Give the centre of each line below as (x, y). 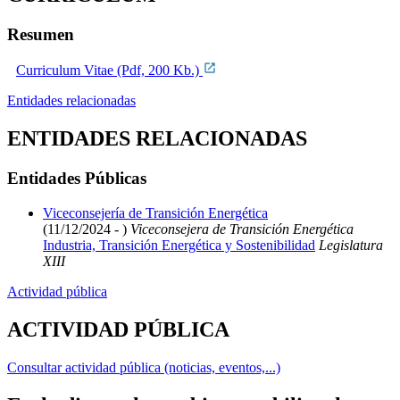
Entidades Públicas (77, 179)
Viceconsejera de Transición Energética (240, 229)
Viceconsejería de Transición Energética (155, 213)
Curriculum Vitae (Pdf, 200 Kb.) (109, 71)
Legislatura (349, 245)
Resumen (41, 34)
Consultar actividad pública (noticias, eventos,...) (144, 367)
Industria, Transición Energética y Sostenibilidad (179, 245)
